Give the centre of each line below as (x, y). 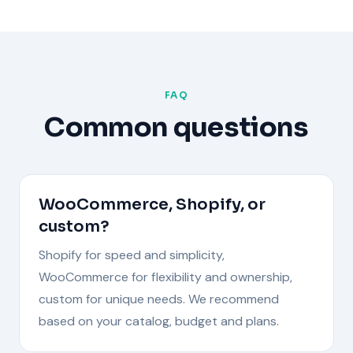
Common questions (176, 127)
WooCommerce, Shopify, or (152, 204)
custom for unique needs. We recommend (159, 299)
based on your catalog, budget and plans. (159, 321)
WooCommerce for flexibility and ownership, (165, 277)
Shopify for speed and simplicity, (132, 255)
